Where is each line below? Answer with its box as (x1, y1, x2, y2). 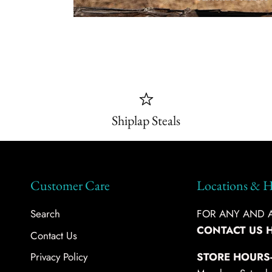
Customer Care (30, 177, 110, 195)
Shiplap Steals (112, 112, 181, 130)
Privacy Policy (30, 250, 87, 265)
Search (30, 206, 60, 222)
